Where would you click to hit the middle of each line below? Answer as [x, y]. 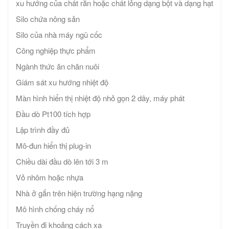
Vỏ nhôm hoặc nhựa [50, 177]
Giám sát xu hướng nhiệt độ [62, 82]
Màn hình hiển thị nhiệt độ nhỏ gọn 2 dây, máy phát [100, 98]
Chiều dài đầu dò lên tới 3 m [62, 162]
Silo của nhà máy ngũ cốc [59, 35]
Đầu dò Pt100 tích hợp [53, 114]
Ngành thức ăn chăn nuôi [58, 66]
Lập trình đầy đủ [43, 130]
